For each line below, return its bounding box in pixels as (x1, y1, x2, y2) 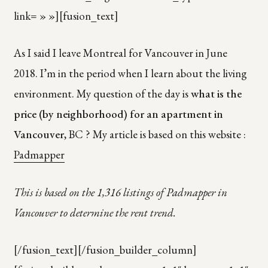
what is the (190, 86, 242, 102)
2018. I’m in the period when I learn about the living (13, 66, 247, 81)
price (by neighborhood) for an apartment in (13, 106, 223, 122)
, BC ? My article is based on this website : (63, 127, 246, 142)
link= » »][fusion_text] (13, 8, 118, 23)
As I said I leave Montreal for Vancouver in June (13, 45, 227, 61)
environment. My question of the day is (13, 86, 191, 102)
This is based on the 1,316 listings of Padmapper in (13, 184, 227, 200)
